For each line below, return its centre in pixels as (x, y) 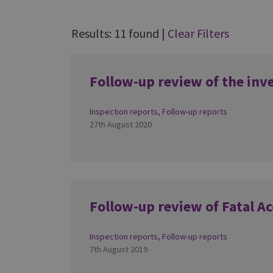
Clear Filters (198, 33)
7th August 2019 (119, 249)
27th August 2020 (121, 124)
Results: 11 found (116, 33)
